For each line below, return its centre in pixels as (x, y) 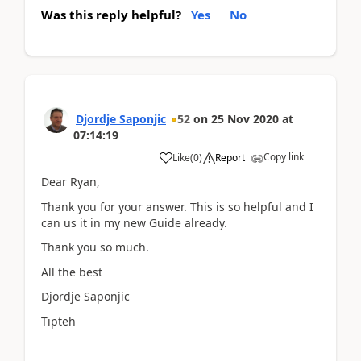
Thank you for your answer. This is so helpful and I (177, 206)
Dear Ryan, (71, 182)
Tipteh (58, 321)
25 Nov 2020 (245, 119)
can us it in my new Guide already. (134, 222)
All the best (72, 272)
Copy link (284, 157)
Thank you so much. (95, 247)
